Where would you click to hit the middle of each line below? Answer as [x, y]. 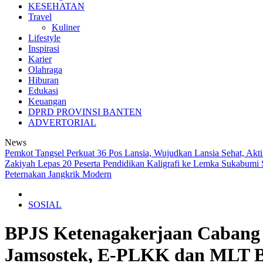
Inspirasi [44, 48]
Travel [40, 17]
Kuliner [66, 27]
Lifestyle [44, 38]
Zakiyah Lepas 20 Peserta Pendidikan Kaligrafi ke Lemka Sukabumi [133, 163]
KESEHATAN [56, 6]
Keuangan [47, 101]
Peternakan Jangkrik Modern [58, 174]
